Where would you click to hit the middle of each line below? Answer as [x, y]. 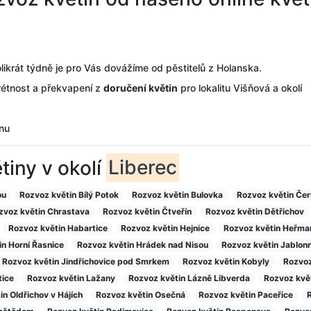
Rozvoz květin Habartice [58, 228]
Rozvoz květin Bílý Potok [69, 194]
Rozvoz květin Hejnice [166, 228]
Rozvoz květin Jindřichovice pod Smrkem [85, 261]
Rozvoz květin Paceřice [246, 294]
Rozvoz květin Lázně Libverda [190, 278]
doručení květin [141, 87]
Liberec [143, 168]
